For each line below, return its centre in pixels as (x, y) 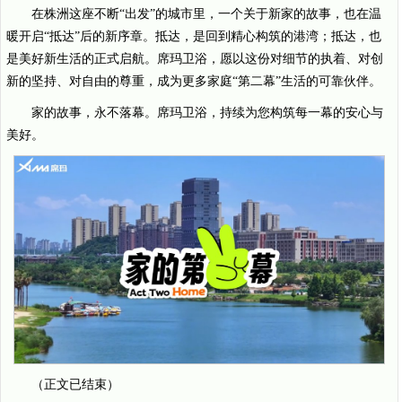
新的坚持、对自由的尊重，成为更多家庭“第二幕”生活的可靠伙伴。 (194, 82)
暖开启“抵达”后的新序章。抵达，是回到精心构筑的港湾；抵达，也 (194, 37)
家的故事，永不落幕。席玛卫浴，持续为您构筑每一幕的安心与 (207, 113)
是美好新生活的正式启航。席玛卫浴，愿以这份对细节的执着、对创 (195, 59)
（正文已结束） (75, 385)
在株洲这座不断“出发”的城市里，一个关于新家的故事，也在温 (206, 14)
